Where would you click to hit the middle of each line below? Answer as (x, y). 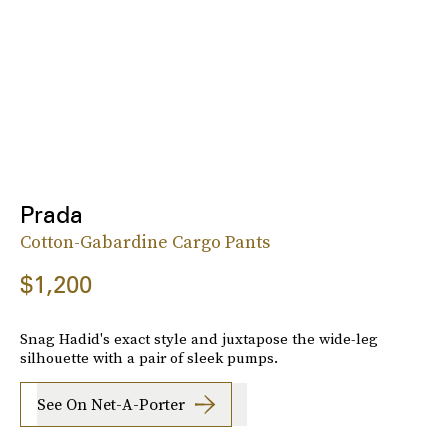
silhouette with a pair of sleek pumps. (149, 357)
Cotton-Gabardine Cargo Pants (145, 241)
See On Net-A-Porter (111, 404)
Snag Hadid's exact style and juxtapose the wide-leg (199, 338)
